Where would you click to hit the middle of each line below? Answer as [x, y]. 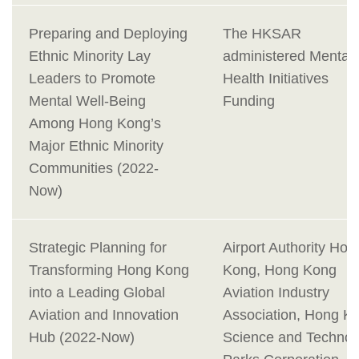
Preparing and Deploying [108, 34]
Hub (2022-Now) [82, 338]
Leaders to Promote [92, 79]
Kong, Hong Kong [280, 270]
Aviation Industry [276, 293]
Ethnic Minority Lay [90, 56]
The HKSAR [262, 34]
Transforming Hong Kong [109, 270]
